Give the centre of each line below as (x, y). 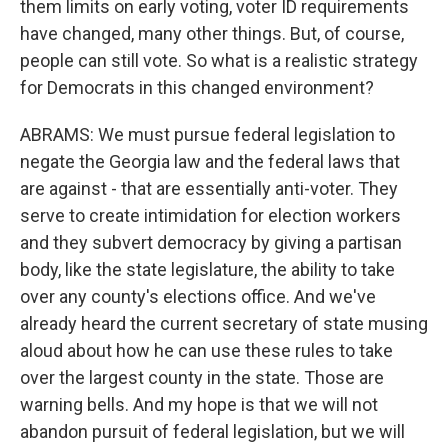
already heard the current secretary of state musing (224, 323)
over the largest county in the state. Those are (202, 377)
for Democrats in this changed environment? (197, 87)
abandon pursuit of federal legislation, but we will (212, 431)
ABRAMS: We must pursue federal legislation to (207, 134)
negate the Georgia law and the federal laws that (210, 161)
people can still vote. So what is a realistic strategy (219, 60)
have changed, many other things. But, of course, (212, 33)
